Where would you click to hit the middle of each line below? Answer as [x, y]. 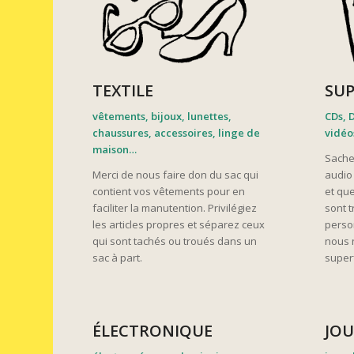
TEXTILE [123, 90]
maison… [115, 149]
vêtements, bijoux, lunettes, [162, 116]
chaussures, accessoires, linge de [177, 132]
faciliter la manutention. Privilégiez [175, 207]
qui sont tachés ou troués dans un [175, 241]
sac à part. [118, 257]
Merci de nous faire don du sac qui [176, 174]
